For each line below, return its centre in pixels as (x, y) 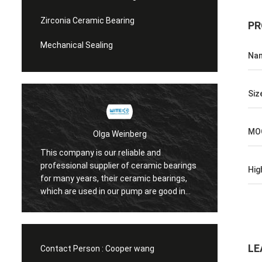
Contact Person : (72, 249)
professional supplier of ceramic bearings (118, 165)
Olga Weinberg (120, 134)
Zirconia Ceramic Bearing (87, 20)
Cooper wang (130, 249)
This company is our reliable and (101, 152)
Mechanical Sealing (77, 45)
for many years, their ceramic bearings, (114, 178)
